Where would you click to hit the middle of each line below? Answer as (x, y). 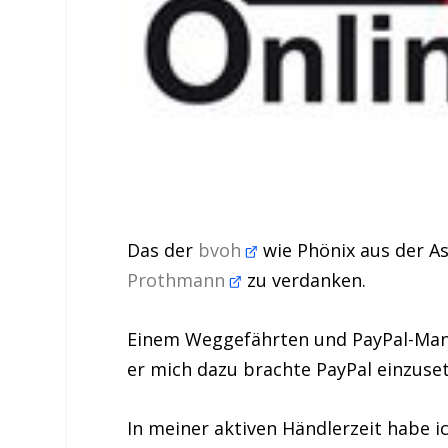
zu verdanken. (304, 280)
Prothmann (179, 280)
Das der (163, 250)
